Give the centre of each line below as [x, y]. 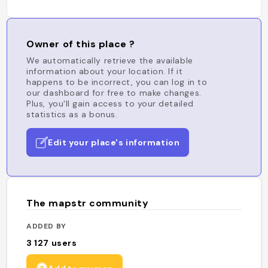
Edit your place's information [114, 142]
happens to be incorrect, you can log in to [117, 82]
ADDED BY [46, 226]
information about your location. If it [105, 71]
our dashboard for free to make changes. [114, 93]
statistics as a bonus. [72, 114]
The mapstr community [88, 203]
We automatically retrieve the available [110, 60]
